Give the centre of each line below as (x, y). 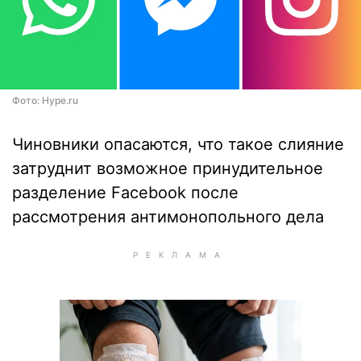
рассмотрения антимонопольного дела (168, 217)
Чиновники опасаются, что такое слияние (178, 144)
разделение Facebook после (125, 193)
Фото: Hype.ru (45, 100)
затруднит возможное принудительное (168, 168)
